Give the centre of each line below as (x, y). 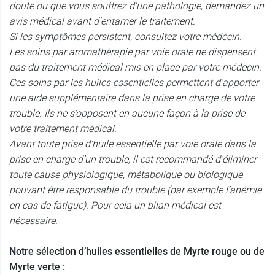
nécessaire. (33, 221)
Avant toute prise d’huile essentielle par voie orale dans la (133, 144)
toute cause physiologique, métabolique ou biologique (126, 175)
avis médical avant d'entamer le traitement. (102, 21)
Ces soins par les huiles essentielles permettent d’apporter (134, 83)
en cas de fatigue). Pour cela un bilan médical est (115, 206)
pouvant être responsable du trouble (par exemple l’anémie (135, 190)
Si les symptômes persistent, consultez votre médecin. (126, 37)
